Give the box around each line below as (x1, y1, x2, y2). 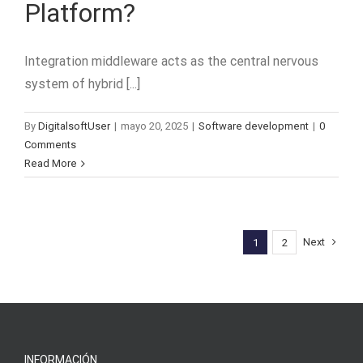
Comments (24, 139, 76, 151)
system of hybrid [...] (24, 76, 140, 92)
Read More (24, 157, 77, 169)
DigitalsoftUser (38, 120, 110, 132)
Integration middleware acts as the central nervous (24, 53, 318, 69)
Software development (199, 120, 309, 132)
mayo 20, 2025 (121, 120, 188, 132)
